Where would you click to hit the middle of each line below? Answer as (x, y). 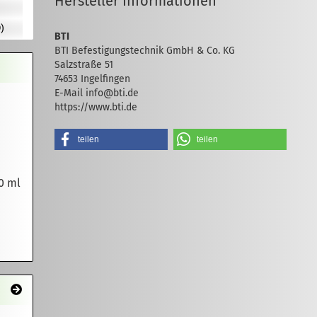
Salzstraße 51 (84, 65)
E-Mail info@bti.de (97, 93)
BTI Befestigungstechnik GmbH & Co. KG (145, 51)
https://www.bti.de (96, 107)
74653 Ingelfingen (93, 79)
